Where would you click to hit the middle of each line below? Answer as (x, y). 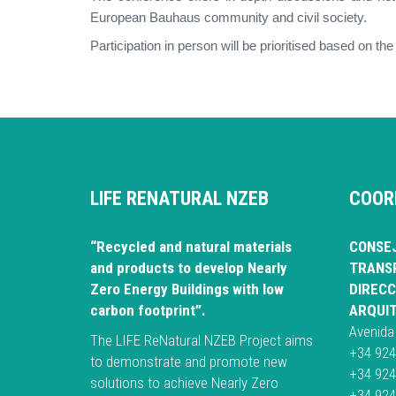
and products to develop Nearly (189, 268)
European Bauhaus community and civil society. (228, 18)
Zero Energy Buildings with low (187, 289)
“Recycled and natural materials (191, 247)
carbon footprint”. (148, 311)
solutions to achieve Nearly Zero (184, 383)
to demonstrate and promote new (189, 362)
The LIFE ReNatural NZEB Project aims (202, 341)
